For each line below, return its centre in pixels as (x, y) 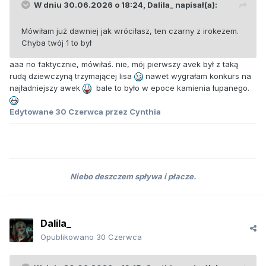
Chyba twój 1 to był (58, 42)
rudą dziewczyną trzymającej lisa (72, 76)
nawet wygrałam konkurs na (197, 76)
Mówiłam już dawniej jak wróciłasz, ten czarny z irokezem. (130, 31)
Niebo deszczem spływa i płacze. (133, 176)
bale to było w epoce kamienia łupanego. (170, 88)
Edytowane (32, 111)
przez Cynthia (132, 111)
